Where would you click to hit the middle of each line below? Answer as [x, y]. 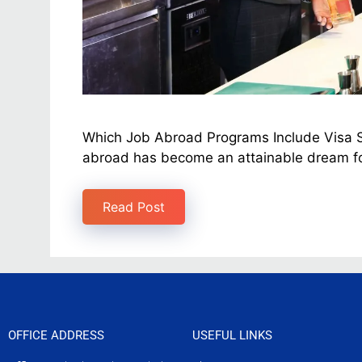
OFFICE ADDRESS [56, 335]
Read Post [134, 206]
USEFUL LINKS [232, 335]
